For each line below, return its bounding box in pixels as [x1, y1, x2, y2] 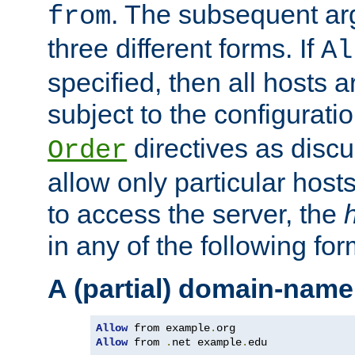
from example [128, 321, 210, 334]
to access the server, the [48, 198, 344, 229]
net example [172, 335, 242, 349]
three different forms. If [48, 32, 321, 63]
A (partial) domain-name [48, 273, 353, 303]
